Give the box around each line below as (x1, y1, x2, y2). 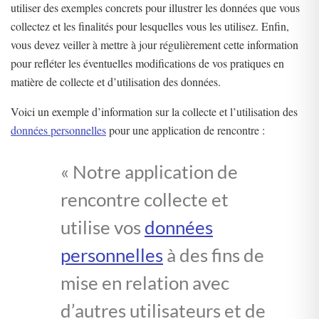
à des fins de (163, 244, 264, 267)
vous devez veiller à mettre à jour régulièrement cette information (11, 37, 298, 53)
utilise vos (61, 216, 145, 239)
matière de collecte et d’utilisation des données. (11, 74, 221, 90)
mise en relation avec (61, 271, 229, 295)
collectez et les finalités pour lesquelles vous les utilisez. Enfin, (11, 19, 289, 34)
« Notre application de (61, 160, 238, 184)
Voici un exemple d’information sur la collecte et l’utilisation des (11, 104, 298, 120)
